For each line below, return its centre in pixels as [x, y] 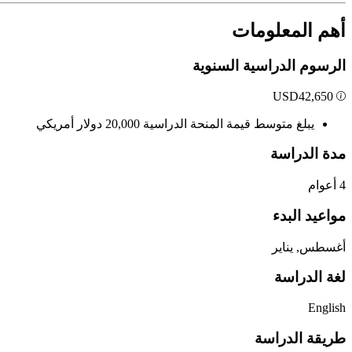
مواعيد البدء [309, 215]
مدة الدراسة [308, 154]
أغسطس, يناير [309, 247]
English [327, 307]
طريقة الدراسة [300, 338]
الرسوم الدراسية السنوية [269, 65]
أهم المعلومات [289, 31]
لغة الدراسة [310, 277]
